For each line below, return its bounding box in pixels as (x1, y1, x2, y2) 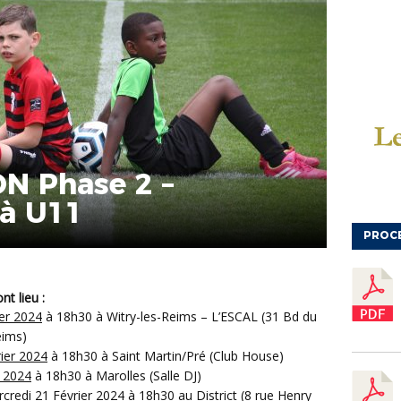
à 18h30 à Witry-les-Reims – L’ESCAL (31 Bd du (42, 308, 317, 326)
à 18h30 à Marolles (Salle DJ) (31, 367, 201, 385)
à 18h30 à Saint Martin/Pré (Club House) (47, 347, 284, 365)
